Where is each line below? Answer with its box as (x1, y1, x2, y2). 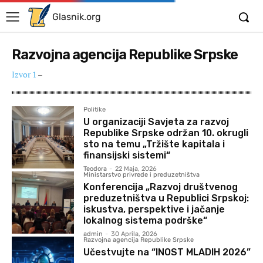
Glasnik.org (52, 11, 101, 22)
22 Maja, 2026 (115, 165, 157, 173)
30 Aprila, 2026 (111, 230, 158, 238)
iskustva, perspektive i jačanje (83, 204, 225, 215)
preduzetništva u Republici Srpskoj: (83, 193, 249, 204)
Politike (83, 106, 106, 113)
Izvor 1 (12, 69, 36, 80)
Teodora (83, 165, 107, 173)
